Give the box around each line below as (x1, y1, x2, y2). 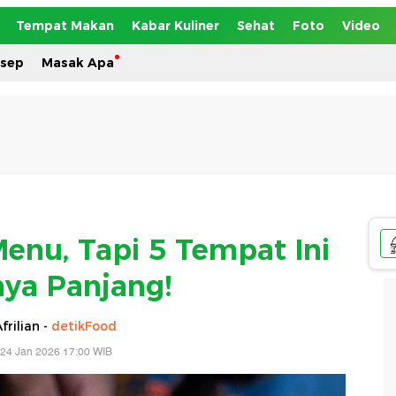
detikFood (51, 317, 117, 334)
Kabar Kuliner (132, 18, 219, 34)
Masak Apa (42, 55, 114, 71)
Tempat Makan (16, 18, 114, 34)
